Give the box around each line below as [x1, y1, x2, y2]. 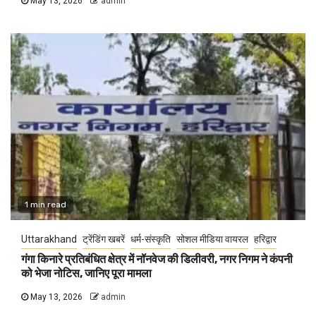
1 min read [25, 200, 66, 210]
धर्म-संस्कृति [130, 233, 171, 245]
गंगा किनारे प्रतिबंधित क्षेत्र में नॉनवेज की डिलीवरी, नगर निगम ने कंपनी [21, 253, 293, 267]
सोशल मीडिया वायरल [176, 233, 248, 245]
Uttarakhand [21, 233, 77, 245]
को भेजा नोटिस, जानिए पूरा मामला [21, 267, 152, 281]
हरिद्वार [254, 233, 276, 245]
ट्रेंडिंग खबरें [83, 233, 125, 245]
